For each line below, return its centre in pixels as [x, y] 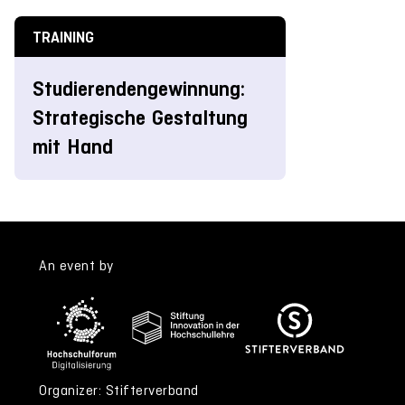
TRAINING [63, 37]
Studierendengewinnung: [139, 89]
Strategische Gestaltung [140, 118]
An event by [76, 265]
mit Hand [73, 146]
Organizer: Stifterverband [119, 390]
